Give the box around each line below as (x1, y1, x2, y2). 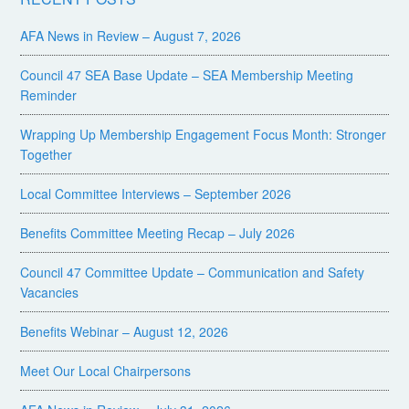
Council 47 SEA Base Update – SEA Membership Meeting (20, 66, 354, 85)
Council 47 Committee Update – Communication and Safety (20, 263, 365, 282)
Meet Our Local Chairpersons (20, 362, 192, 381)
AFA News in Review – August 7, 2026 (20, 26, 242, 46)
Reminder (20, 86, 78, 105)
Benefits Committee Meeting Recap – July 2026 (20, 224, 296, 243)
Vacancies (20, 283, 79, 302)
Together (20, 145, 73, 164)
